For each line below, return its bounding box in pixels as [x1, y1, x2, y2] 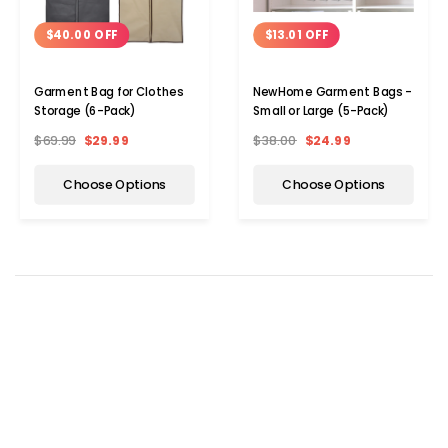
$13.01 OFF [264, 27, 329, 44]
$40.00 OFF [45, 27, 118, 44]
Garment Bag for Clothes [34, 84, 184, 101]
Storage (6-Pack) [34, 103, 136, 120]
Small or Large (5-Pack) [253, 103, 390, 120]
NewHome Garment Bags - [253, 84, 412, 101]
